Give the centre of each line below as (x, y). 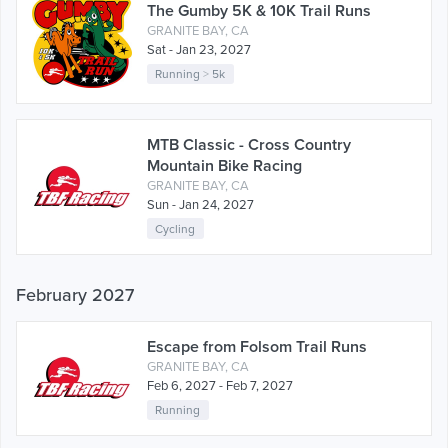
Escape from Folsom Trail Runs (257, 346)
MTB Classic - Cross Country (249, 144)
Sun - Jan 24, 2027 (200, 204)
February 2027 (75, 294)
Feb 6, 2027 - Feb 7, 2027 (220, 385)
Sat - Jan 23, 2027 (199, 49)
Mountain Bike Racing (224, 165)
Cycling (175, 228)
